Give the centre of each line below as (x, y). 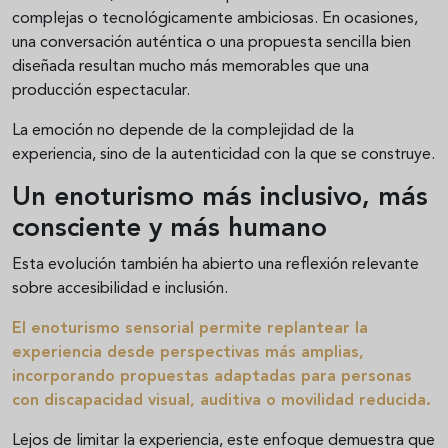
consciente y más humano (169, 229)
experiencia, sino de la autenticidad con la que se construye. (223, 155)
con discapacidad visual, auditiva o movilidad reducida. (221, 401)
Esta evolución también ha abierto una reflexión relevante (215, 265)
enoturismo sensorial (112, 329)
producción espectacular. (101, 91)
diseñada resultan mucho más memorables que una (190, 67)
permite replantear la (281, 329)
